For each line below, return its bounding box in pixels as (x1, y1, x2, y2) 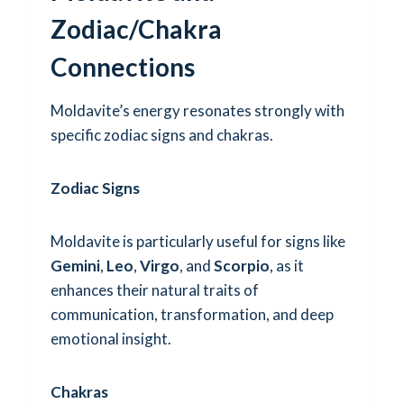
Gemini (50, 255, 100, 275)
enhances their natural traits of (50, 280, 259, 299)
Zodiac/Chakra (50, 13, 222, 44)
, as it (270, 255, 304, 275)
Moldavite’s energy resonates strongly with (50, 100, 344, 120)
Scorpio (214, 255, 270, 275)
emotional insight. (50, 328, 171, 348)
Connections (50, 50, 195, 82)
